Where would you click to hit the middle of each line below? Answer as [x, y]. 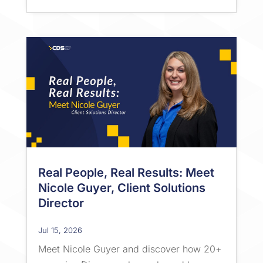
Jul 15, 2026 [60, 230]
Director [61, 203]
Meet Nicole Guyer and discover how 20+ [129, 249]
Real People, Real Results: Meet [126, 172]
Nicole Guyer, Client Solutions [122, 188]
